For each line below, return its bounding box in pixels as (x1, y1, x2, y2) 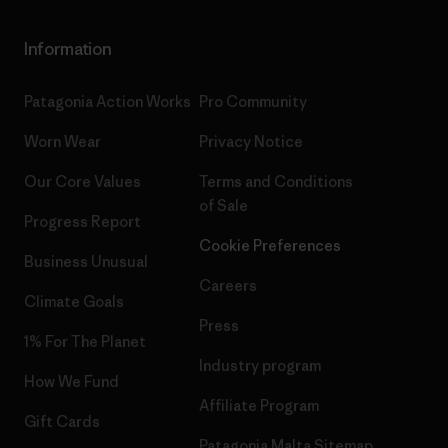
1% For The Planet (24, 332, 146, 352)
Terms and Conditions (199, 172, 353, 192)
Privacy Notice (199, 132, 303, 152)
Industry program (199, 356, 321, 376)
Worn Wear (24, 132, 101, 152)
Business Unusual (24, 252, 148, 272)
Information (24, 38, 112, 61)
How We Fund (24, 372, 119, 392)
